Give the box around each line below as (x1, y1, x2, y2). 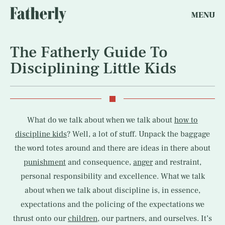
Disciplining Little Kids (10, 58, 176, 79)
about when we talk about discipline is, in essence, (25, 185, 200, 195)
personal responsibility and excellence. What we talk (20, 171, 205, 181)
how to (174, 115, 198, 125)
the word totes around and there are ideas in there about (15, 143, 210, 153)
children (68, 213, 97, 223)
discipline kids (15, 129, 67, 139)
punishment (24, 157, 66, 167)
